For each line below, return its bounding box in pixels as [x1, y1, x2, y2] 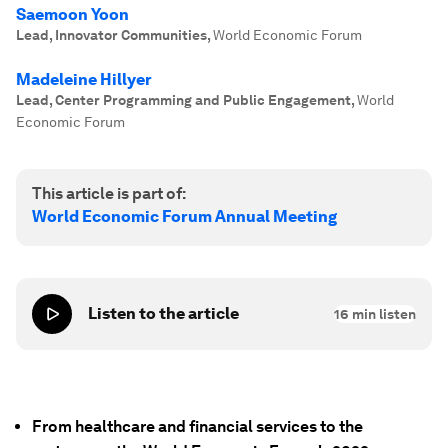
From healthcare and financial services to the [32, 417, 363, 436]
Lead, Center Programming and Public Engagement [16, 92, 351, 108]
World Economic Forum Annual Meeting [32, 207, 337, 226]
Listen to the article [88, 304, 239, 323]
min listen [349, 306, 416, 322]
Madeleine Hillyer [16, 70, 152, 89]
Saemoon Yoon [16, 5, 129, 24]
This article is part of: [32, 184, 186, 203]
